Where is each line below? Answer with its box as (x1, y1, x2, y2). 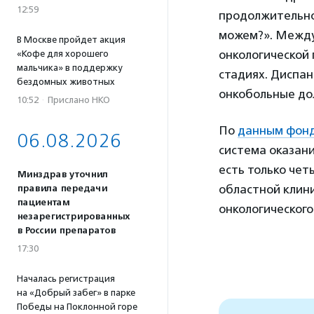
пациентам (17, 197, 69, 208)
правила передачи (17, 183, 107, 194)
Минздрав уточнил (17, 169, 108, 180)
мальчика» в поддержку (17, 62, 122, 73)
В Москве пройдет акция (17, 34, 125, 45)
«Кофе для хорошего (17, 48, 109, 59)
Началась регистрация (17, 273, 115, 284)
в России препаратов (17, 225, 116, 236)
